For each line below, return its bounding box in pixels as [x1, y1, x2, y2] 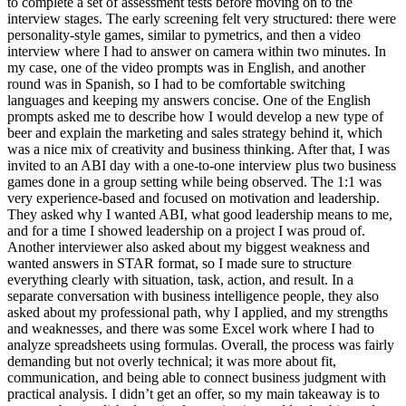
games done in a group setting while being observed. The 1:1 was [7, 174, 382, 190]
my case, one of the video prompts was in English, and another [7, 60, 365, 76]
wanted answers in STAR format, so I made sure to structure [7, 256, 352, 272]
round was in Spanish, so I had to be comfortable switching [7, 76, 345, 92]
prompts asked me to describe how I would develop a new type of [7, 109, 383, 125]
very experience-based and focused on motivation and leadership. [7, 190, 380, 207]
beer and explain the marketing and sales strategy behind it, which [7, 125, 382, 141]
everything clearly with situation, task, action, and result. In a [7, 272, 353, 288]
